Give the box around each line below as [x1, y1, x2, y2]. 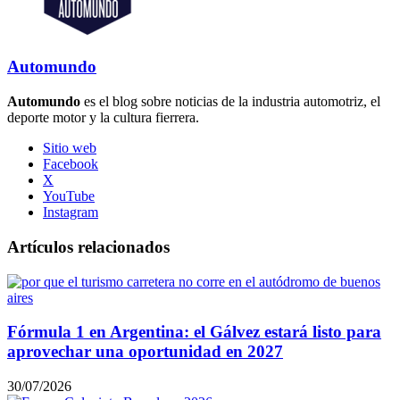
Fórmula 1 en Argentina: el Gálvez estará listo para [7, 322, 381, 342]
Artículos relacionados [7, 237, 170, 256]
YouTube [43, 188, 95, 204]
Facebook [43, 156, 98, 172]
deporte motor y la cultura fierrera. [7, 110, 199, 126]
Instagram [43, 204, 98, 221]
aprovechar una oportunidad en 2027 [7, 342, 283, 362]
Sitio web [43, 140, 96, 156]
